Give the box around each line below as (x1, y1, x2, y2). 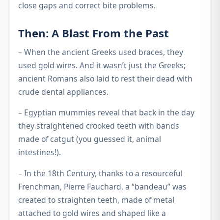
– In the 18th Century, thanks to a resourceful (18, 168, 183, 179)
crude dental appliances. (18, 86, 109, 97)
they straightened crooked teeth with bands (18, 120, 179, 132)
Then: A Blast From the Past (18, 25, 169, 40)
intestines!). (18, 147, 61, 158)
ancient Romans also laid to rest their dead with (18, 73, 192, 84)
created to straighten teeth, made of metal (18, 194, 174, 206)
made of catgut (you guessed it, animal (18, 134, 161, 145)
